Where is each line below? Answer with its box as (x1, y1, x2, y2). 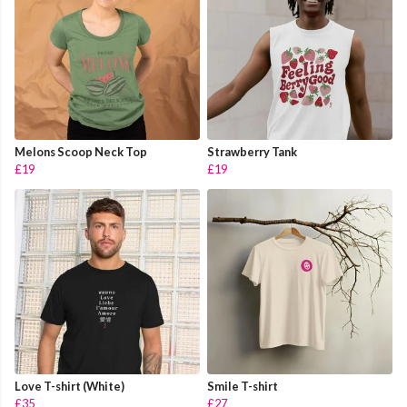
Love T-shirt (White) (15, 379, 124, 394)
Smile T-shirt (207, 379, 278, 394)
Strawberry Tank (207, 144, 297, 160)
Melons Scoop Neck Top (15, 144, 147, 160)
